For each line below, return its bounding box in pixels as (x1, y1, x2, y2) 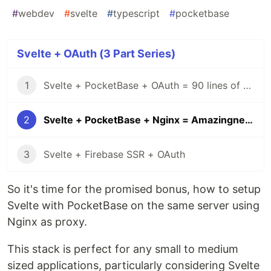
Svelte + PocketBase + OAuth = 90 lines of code (243, 79, 251, 92)
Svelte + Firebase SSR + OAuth (44, 148, 185, 161)
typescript (113, 7, 160, 20)
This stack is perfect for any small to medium (7, 243, 238, 256)
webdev (18, 7, 54, 20)
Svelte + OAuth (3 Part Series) (17, 47, 175, 60)
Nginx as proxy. (7, 215, 87, 229)
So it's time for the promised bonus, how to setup (7, 183, 261, 196)
